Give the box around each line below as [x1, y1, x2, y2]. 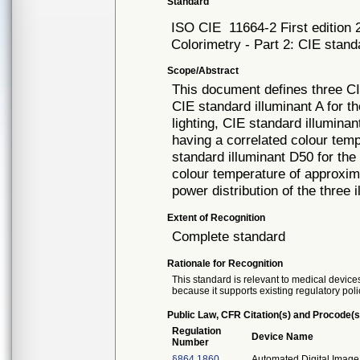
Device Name [252, 331, 314, 342]
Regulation [172, 325, 222, 337]
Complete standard [172, 228, 286, 244]
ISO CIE [171, 19, 226, 35]
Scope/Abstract [167, 65, 239, 76]
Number [172, 337, 210, 348]
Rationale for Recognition [167, 258, 284, 269]
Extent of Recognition [167, 212, 266, 223]
